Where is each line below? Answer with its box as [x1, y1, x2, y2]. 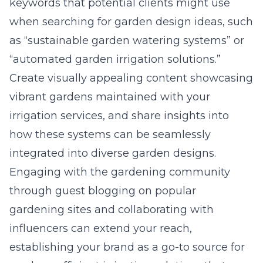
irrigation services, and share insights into [9, 109, 229, 122]
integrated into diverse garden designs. [9, 147, 216, 160]
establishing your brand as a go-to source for [9, 241, 245, 254]
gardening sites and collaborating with [9, 203, 214, 216]
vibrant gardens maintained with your [9, 90, 210, 103]
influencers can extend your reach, [9, 222, 192, 235]
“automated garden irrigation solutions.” [9, 53, 221, 66]
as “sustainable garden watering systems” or [9, 34, 244, 47]
